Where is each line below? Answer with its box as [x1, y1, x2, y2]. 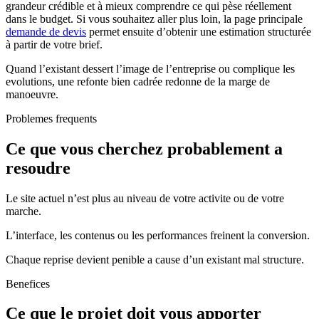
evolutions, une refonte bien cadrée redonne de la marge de [6, 75, 270, 88]
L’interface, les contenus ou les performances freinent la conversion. [6, 229, 310, 241]
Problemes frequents [6, 112, 97, 125]
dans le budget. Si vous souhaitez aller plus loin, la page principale [6, 12, 303, 25]
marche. [6, 204, 41, 217]
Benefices [6, 277, 50, 290]
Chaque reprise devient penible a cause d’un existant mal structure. [6, 253, 304, 266]
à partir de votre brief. [6, 38, 103, 51]
